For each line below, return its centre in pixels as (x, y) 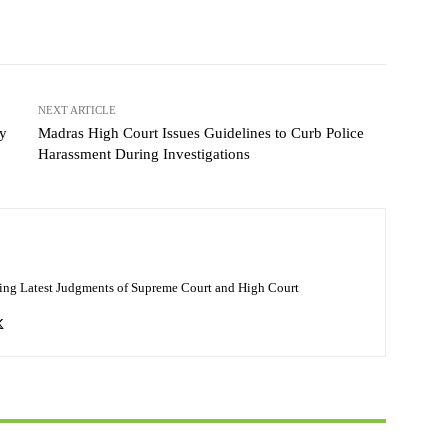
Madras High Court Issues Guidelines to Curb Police (200, 133)
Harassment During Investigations (143, 154)
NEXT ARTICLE (76, 110)
